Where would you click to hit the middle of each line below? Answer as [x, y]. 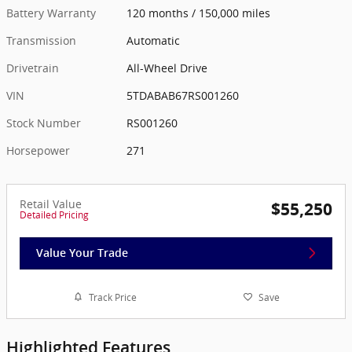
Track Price [112, 297]
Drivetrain [33, 68]
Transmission [41, 40]
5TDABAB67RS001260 [183, 95]
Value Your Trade [82, 253]
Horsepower [38, 150]
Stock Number [44, 123]
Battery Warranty [51, 13]
